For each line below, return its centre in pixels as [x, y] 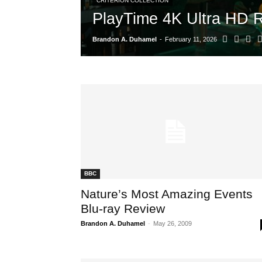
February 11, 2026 [191, 39]
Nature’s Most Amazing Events [167, 194]
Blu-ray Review [123, 209]
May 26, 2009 [173, 224]
